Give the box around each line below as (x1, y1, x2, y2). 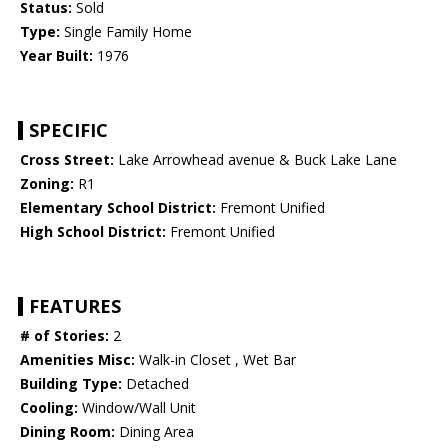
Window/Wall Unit (78, 398, 196, 418)
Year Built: (20, 46, 93, 66)
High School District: (20, 222, 166, 242)
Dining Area (115, 422, 194, 442)
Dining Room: (20, 422, 115, 442)
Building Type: (20, 374, 122, 394)
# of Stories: (20, 326, 109, 346)
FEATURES (29, 294, 121, 319)
